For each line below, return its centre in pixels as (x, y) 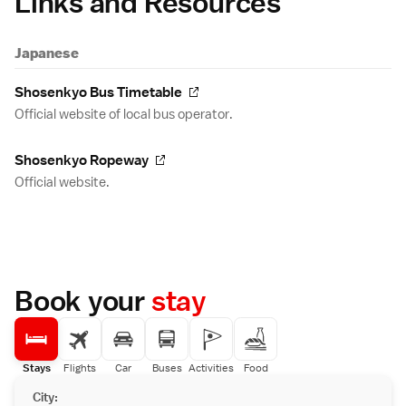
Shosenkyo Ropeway (82, 161)
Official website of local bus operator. (124, 114)
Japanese (47, 53)
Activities (211, 368)
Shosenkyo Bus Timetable (98, 93)
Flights (80, 368)
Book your (83, 301)
